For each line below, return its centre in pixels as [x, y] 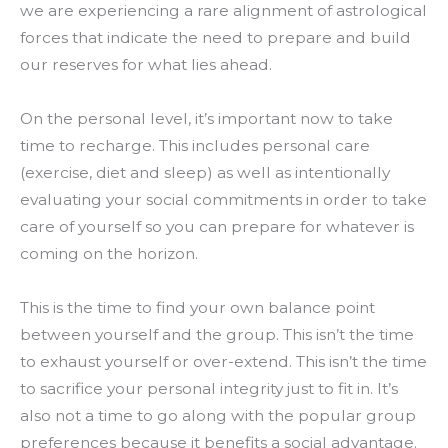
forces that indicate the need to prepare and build [215, 37]
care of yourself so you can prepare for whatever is [217, 226]
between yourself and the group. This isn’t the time [217, 334]
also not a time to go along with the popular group [218, 415]
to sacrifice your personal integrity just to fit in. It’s [209, 388]
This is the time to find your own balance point [197, 307]
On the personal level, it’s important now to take [206, 118]
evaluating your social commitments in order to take [223, 199]
